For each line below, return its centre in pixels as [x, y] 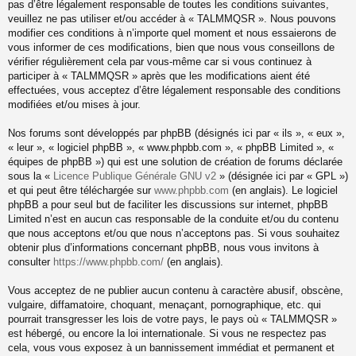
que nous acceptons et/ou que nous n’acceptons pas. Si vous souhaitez [174, 234]
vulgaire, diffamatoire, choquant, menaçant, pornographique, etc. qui [164, 305]
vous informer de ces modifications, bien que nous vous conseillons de [171, 48]
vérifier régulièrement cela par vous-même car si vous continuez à [160, 62]
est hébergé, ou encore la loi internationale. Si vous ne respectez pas [167, 334]
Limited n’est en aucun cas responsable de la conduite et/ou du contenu [173, 219]
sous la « [31, 176]
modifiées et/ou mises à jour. [74, 105]
